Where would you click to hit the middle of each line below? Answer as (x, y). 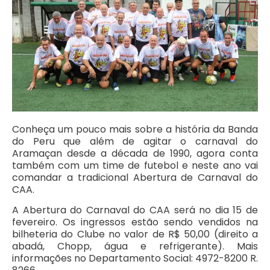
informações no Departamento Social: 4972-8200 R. (135, 259)
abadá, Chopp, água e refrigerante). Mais (135, 246)
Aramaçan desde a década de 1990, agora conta (135, 153)
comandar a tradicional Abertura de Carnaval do (135, 177)
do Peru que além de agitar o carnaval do (135, 141)
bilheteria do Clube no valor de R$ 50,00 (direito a (135, 234)
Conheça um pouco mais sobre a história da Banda (135, 129)
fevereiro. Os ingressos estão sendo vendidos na (135, 222)
